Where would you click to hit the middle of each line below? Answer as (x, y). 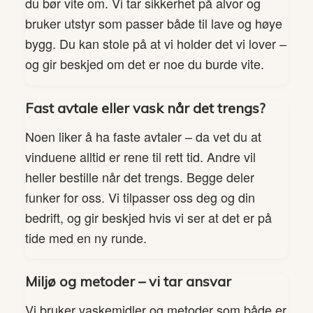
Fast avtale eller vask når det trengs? (145, 108)
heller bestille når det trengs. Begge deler (139, 176)
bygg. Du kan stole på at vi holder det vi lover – (155, 44)
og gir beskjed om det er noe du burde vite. (144, 64)
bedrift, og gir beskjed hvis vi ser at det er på (148, 217)
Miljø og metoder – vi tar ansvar (128, 282)
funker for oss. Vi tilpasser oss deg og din (140, 197)
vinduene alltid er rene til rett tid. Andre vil (140, 156)
